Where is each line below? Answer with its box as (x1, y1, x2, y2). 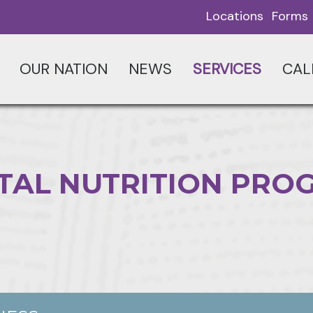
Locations (206, 8, 263, 24)
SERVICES (192, 59, 261, 79)
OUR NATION (19, 59, 108, 79)
